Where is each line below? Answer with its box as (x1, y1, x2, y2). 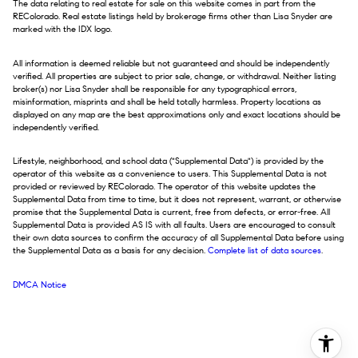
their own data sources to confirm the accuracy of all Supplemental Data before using (13, 233, 344, 244)
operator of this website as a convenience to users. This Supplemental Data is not (13, 169, 327, 180)
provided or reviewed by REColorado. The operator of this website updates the (13, 181, 316, 193)
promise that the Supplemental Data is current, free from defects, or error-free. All (13, 207, 330, 218)
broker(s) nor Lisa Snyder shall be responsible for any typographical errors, (13, 83, 296, 94)
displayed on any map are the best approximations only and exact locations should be (13, 109, 340, 120)
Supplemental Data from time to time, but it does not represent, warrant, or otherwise (13, 194, 341, 205)
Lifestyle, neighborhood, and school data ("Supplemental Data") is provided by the (13, 156, 324, 167)
